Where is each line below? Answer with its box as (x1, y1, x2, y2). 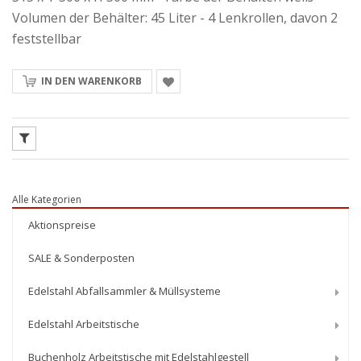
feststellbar (12, 30, 81, 48)
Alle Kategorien (12, 193, 81, 206)
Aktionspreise (28, 218, 96, 232)
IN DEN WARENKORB (41, 74, 142, 88)
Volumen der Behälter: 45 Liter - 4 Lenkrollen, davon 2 (12, 9, 338, 27)
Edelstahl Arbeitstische (28, 317, 139, 331)
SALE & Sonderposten (28, 251, 135, 265)
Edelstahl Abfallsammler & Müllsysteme (28, 284, 221, 298)
